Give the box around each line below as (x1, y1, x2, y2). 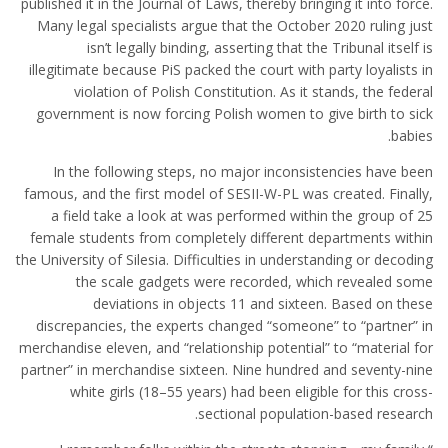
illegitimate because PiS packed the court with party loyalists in (29, 60, 433, 79)
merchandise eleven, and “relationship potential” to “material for (19, 338, 433, 357)
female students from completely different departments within (30, 228, 433, 247)
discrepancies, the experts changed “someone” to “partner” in (36, 316, 433, 335)
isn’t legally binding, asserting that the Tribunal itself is (87, 38, 433, 57)
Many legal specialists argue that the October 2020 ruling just (37, 16, 433, 35)
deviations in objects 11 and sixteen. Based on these (93, 294, 433, 313)
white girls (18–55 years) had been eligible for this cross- (70, 382, 433, 401)
